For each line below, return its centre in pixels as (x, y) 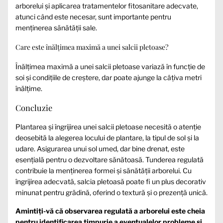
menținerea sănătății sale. (56, 27)
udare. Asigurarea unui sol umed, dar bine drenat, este (100, 148)
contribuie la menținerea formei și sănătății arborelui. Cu (104, 170)
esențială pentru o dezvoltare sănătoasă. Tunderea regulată (110, 159)
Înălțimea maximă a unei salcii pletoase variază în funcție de (110, 66)
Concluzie (34, 108)
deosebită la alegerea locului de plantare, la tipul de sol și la (107, 137)
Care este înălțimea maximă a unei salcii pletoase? (92, 47)
